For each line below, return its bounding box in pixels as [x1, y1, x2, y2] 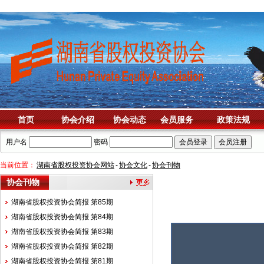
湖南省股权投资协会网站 [37, 161, 114, 169]
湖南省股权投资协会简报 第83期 [11, 227, 113, 236]
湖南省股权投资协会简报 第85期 [11, 198, 113, 206]
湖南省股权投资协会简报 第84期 [11, 213, 113, 221]
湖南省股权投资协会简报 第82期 [11, 242, 113, 250]
